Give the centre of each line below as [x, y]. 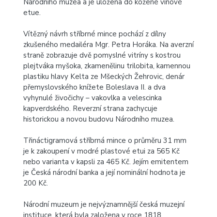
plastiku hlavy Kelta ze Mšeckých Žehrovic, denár [104, 77]
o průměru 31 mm [156, 140]
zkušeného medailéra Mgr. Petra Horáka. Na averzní [108, 45]
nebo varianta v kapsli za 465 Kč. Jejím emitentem [106, 162]
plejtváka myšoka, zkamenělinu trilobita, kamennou [107, 66]
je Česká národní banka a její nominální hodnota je [104, 172]
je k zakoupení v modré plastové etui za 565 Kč [101, 151]
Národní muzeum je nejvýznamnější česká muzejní [104, 204]
